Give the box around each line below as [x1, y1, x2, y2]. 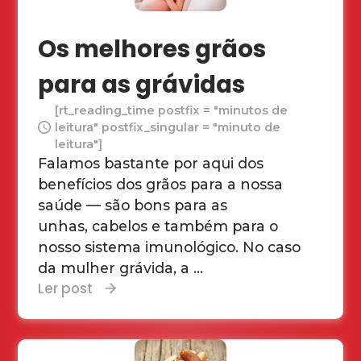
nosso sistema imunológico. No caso [38, 238, 301, 255]
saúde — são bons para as [38, 196, 228, 214]
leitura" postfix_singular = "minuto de [55, 119, 281, 135]
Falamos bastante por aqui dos [38, 154, 264, 172]
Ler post [38, 278, 93, 298]
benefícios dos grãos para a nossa [38, 175, 284, 193]
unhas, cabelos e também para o [38, 217, 279, 234]
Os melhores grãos [38, 31, 267, 65]
